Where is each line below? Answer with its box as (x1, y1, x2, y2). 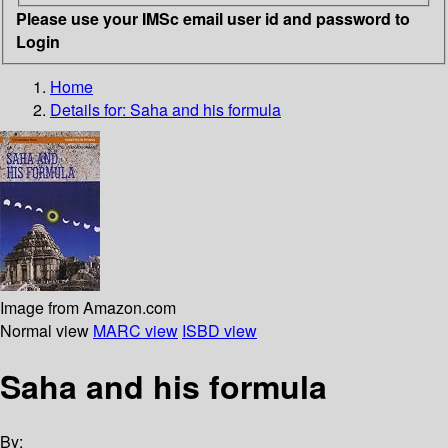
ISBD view (182, 318, 257, 342)
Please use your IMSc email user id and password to (16, 6, 410, 30)
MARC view (93, 318, 178, 342)
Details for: (50, 97, 130, 121)
